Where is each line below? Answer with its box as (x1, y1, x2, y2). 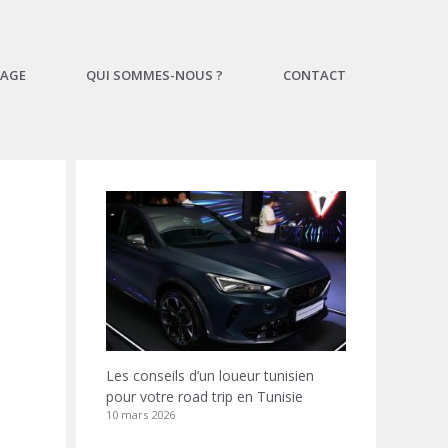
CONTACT (283, 66, 346, 84)
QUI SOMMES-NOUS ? (86, 66, 223, 84)
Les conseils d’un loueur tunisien (106, 366, 314, 385)
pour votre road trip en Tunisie (106, 387, 303, 406)
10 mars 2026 (106, 407, 175, 422)
